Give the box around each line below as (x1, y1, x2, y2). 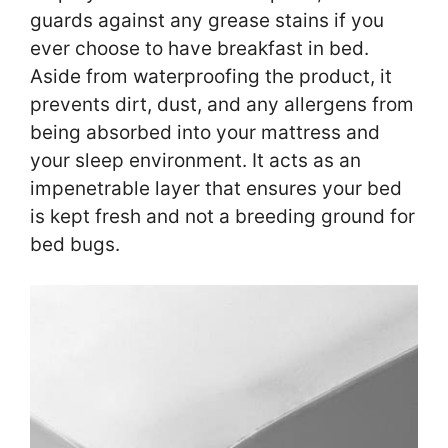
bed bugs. (30, 232, 125, 256)
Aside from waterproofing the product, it (30, 64, 392, 88)
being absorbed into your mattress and (30, 120, 380, 144)
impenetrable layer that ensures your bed (30, 176, 402, 200)
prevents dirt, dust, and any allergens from (30, 92, 414, 116)
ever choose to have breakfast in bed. (30, 36, 369, 60)
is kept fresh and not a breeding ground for (30, 204, 415, 228)
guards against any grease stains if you (30, 8, 384, 32)
